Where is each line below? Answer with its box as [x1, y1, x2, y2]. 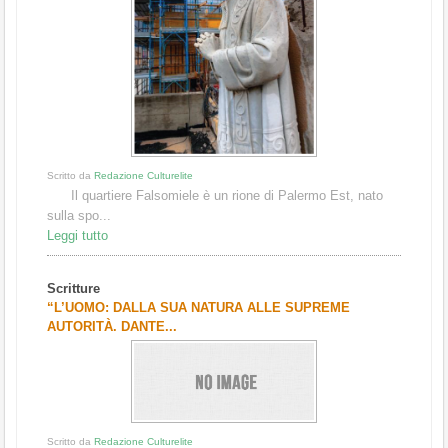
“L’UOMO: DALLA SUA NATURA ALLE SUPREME [47, 300, 350, 316]
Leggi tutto [47, 228, 108, 244]
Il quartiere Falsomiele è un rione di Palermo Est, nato [47, 188, 383, 204]
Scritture [47, 281, 100, 297]
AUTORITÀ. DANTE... [47, 319, 177, 335]
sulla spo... [47, 208, 111, 224]
